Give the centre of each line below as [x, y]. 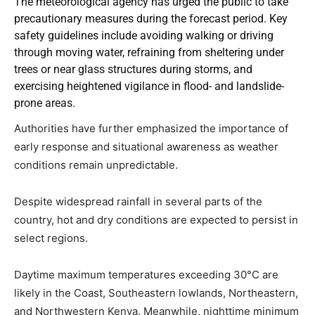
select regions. [51, 238]
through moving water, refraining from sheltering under [149, 52]
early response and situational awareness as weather [146, 146]
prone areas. [45, 103]
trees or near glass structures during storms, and [133, 69]
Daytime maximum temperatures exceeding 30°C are [146, 274]
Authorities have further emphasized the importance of [151, 128]
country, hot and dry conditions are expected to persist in [156, 219]
